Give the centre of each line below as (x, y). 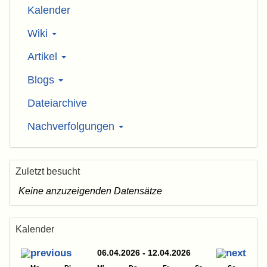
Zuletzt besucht (48, 172)
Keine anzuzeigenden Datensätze (90, 191)
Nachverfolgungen (72, 127)
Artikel (44, 57)
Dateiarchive (57, 103)
